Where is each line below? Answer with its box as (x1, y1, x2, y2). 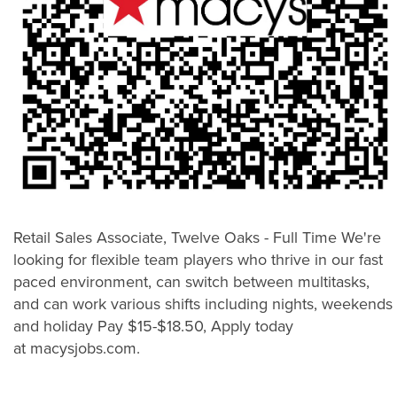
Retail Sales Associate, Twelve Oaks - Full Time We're (13, 228, 381, 248)
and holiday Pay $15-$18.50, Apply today (13, 316, 293, 337)
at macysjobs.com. (13, 339, 140, 359)
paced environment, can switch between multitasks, (13, 272, 370, 292)
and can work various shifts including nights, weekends (13, 294, 393, 315)
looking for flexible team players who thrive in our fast (13, 250, 383, 270)
